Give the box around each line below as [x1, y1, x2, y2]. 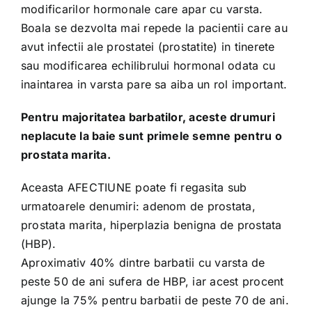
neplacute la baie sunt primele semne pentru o [20, 128, 282, 143]
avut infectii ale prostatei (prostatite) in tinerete [20, 39, 275, 54]
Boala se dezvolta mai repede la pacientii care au [20, 20, 288, 35]
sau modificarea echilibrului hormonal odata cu [20, 58, 276, 72]
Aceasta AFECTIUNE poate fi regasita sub [20, 180, 247, 194]
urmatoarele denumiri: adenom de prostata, [20, 198, 256, 213]
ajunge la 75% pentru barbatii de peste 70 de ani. [20, 292, 289, 307]
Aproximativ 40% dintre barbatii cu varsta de [20, 255, 265, 270]
